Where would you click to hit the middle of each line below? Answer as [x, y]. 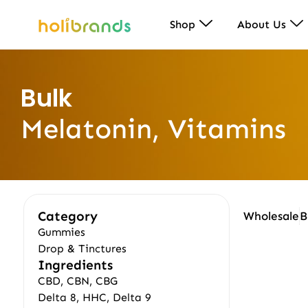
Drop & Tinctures [82, 249]
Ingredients [75, 265]
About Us [261, 24]
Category [67, 216]
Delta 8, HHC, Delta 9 [94, 297]
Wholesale [272, 216]
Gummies [61, 232]
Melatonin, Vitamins [153, 129]
